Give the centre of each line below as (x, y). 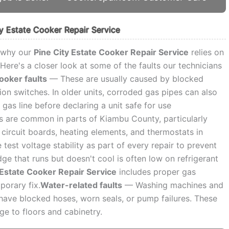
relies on (207, 52)
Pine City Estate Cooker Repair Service (111, 52)
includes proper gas (156, 172)
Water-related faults (82, 185)
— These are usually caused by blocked (125, 79)
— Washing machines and (173, 185)
